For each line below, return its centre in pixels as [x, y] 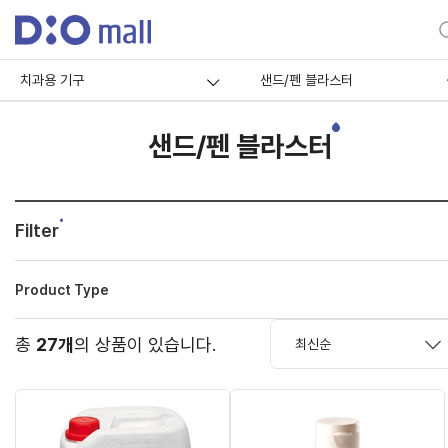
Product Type [62, 289]
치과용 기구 [52, 80]
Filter [37, 230]
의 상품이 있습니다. [145, 344]
